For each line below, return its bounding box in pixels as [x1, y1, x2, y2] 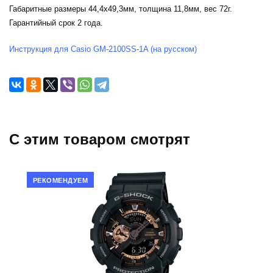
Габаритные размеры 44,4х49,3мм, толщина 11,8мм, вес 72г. [9, 4, 232, 14]
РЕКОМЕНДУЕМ [32, 176, 88, 184]
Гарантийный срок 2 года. [9, 18, 103, 28]
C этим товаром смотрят [9, 131, 190, 148]
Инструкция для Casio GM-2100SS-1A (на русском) [9, 44, 197, 54]
